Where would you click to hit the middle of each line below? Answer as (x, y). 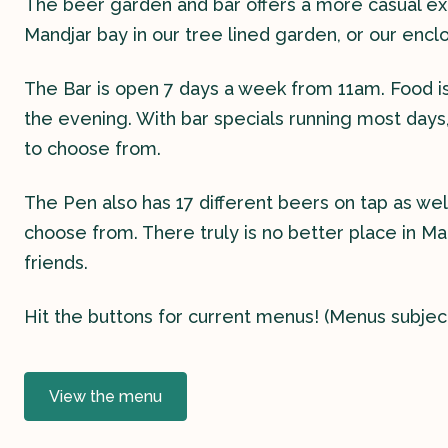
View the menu (105, 396)
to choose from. (92, 148)
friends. (56, 262)
